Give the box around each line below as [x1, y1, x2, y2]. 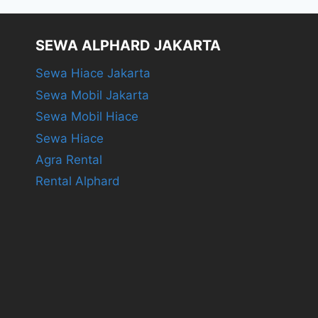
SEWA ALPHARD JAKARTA [35, 37, 221, 54]
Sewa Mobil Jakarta [35, 88, 149, 103]
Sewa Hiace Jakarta [35, 66, 150, 81]
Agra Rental [35, 153, 102, 168]
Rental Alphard [35, 174, 120, 189]
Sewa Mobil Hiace [35, 109, 138, 124]
